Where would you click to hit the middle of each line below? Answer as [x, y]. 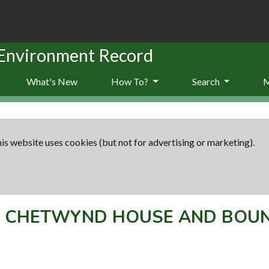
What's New [52, 81]
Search [207, 81]
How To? [131, 81]
